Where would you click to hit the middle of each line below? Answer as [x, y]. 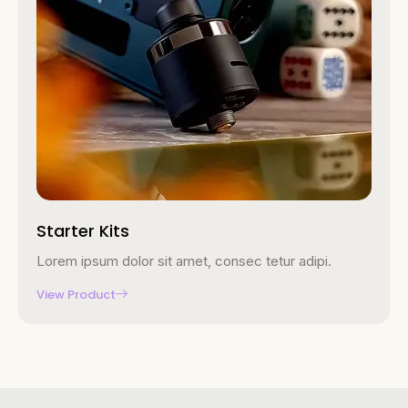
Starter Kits [83, 230]
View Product [76, 294]
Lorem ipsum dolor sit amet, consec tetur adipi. [184, 260]
